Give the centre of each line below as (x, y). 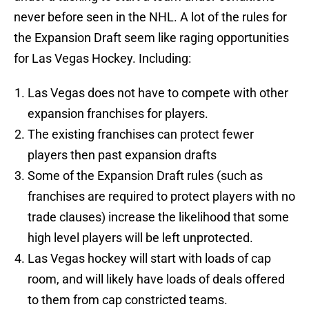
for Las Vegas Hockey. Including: (102, 59)
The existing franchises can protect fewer (141, 134)
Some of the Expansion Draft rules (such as (145, 176)
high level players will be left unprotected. (140, 238)
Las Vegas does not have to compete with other (158, 93)
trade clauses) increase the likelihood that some (158, 217)
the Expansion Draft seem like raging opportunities (151, 38)
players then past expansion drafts (122, 155)
